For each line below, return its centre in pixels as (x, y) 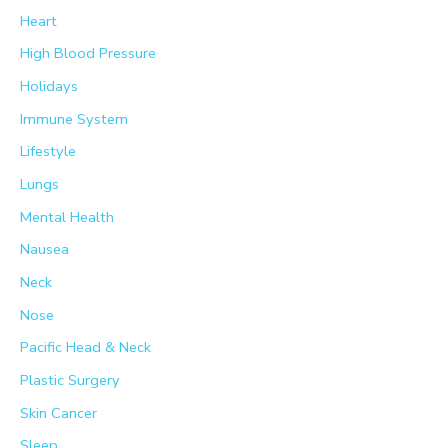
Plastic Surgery (70, 379)
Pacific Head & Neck (85, 347)
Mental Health (67, 216)
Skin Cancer (58, 412)
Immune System (74, 118)
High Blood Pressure (88, 53)
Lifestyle (48, 151)
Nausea (44, 249)
